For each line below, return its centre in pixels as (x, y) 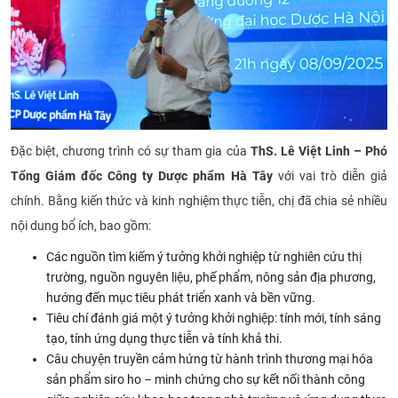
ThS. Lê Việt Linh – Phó (319, 151)
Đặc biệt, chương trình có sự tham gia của (131, 151)
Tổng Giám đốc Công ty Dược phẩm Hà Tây (142, 175)
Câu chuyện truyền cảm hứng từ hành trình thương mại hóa (210, 358)
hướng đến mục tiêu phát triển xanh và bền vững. (181, 297)
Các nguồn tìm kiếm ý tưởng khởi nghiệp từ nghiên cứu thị (204, 256)
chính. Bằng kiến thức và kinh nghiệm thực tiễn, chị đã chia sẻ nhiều (199, 200)
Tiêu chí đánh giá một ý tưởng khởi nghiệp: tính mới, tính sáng (214, 318)
